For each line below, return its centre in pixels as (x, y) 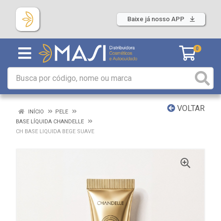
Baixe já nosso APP (157, 19)
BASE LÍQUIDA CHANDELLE (50, 122)
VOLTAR (190, 108)
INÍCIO (35, 112)
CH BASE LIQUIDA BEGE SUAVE (55, 131)
